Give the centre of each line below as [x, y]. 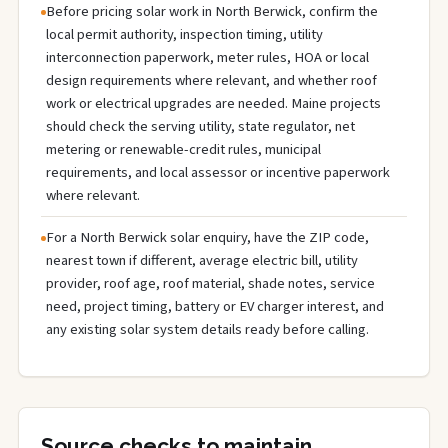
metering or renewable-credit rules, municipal [183, 149]
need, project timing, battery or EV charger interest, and [215, 306]
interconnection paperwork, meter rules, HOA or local [207, 57]
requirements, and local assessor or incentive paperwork [218, 172]
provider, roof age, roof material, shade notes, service [210, 283]
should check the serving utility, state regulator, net [200, 126]
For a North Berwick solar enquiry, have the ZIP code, [207, 237]
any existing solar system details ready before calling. [207, 329]
